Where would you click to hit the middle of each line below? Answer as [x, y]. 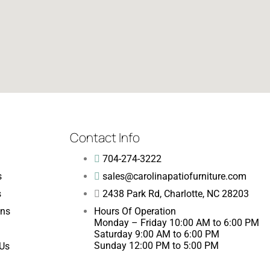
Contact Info [105, 138]
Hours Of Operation [135, 212]
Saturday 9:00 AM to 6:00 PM [156, 234]
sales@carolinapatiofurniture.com [174, 177]
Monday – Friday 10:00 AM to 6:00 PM [176, 223]
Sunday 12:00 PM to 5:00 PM [156, 246]
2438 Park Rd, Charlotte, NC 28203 [175, 194]
